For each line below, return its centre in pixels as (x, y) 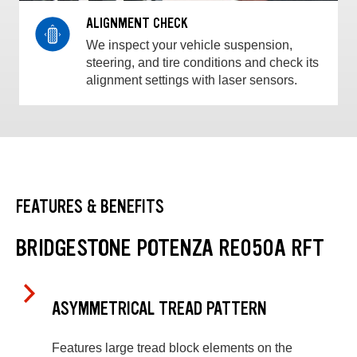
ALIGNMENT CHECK (137, 24)
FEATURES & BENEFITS (90, 206)
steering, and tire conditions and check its (202, 63)
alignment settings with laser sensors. (192, 80)
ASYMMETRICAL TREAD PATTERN (159, 309)
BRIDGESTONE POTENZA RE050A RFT (170, 247)
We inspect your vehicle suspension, (189, 45)
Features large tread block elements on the (172, 347)
